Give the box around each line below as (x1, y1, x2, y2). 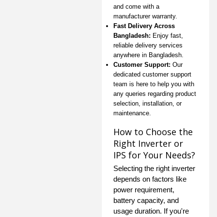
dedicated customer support (113, 70, 191, 78)
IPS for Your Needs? (113, 149, 195, 161)
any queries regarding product (113, 90, 196, 97)
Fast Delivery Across (113, 22, 175, 30)
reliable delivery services (113, 41, 183, 49)
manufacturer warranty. (113, 12, 177, 20)
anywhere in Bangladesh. (113, 51, 184, 59)
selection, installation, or (113, 99, 182, 107)
